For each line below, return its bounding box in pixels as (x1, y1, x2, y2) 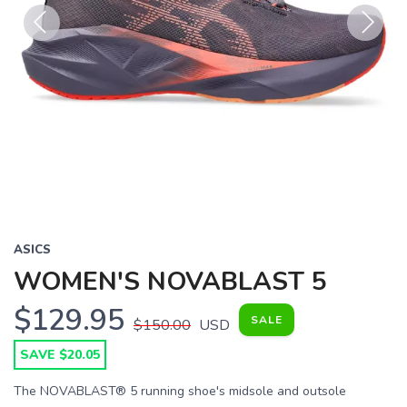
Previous (24, 42, 81, 62)
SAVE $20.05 (20, 346, 100, 363)
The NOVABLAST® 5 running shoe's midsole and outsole (14, 382, 346, 400)
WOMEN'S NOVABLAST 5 (14, 264, 327, 299)
